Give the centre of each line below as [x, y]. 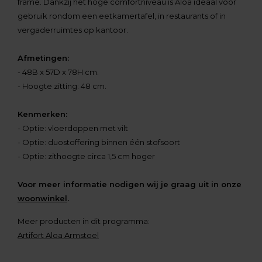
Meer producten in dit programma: [84, 221]
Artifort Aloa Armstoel [58, 235]
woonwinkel [42, 199]
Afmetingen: [43, 58]
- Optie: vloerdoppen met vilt [73, 128]
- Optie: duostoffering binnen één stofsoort [99, 142]
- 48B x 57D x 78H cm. [58, 72]
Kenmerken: [42, 114]
